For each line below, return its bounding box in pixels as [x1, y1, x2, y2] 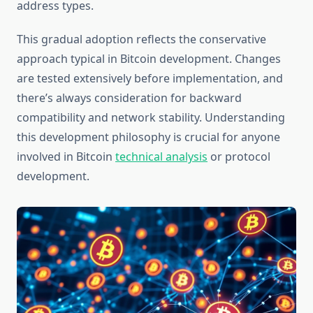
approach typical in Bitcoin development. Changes [17, 51, 281, 67]
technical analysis [115, 149, 208, 165]
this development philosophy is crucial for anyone [17, 129, 280, 145]
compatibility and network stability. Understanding [17, 110, 285, 126]
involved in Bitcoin [17, 149, 115, 165]
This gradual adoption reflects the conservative [17, 31, 266, 48]
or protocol [208, 149, 270, 165]
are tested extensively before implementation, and [17, 71, 283, 87]
